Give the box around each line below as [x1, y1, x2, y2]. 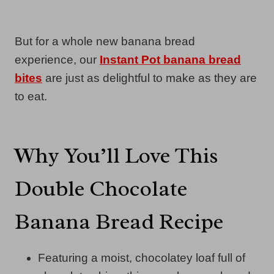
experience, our [15, 53, 100, 66]
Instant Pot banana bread [100, 53, 241, 66]
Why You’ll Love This [15, 141, 218, 169]
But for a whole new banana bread [15, 34, 195, 48]
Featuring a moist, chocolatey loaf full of [38, 251, 245, 264]
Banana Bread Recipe [15, 207, 223, 235]
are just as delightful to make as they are [42, 71, 257, 84]
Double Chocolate [15, 174, 187, 202]
